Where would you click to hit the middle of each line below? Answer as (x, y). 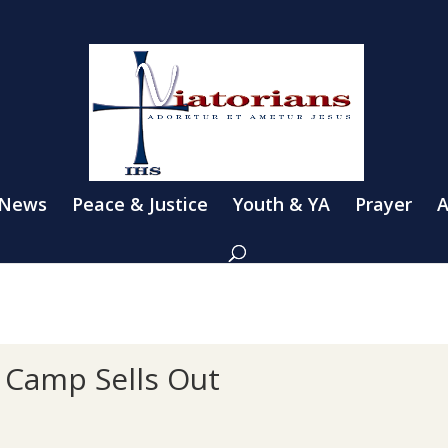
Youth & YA (281, 203)
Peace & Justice (140, 203)
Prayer (383, 203)
